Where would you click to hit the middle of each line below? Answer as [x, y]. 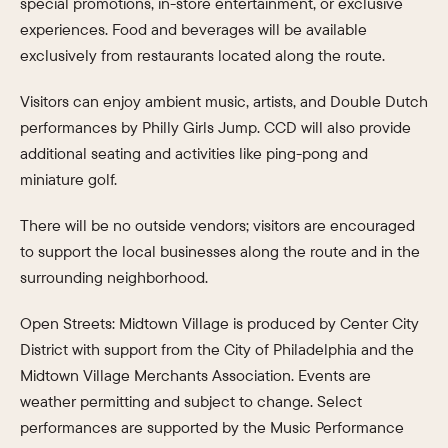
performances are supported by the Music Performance [212, 427]
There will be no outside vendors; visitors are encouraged [217, 225]
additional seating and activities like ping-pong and [194, 153]
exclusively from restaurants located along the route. [202, 55]
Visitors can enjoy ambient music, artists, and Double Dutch [224, 101]
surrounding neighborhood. [114, 277]
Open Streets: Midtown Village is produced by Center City [219, 323]
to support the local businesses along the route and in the [220, 251]
